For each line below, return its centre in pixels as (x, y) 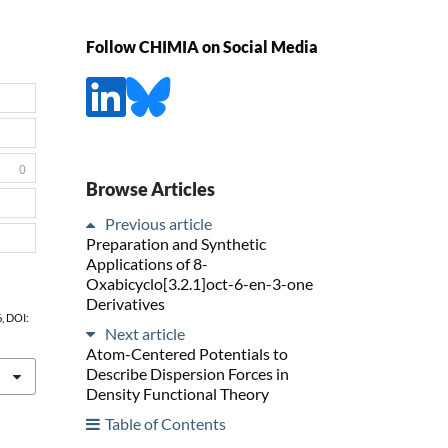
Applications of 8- (147, 263)
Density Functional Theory (177, 393)
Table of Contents (165, 423)
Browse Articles (150, 188)
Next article (145, 333)
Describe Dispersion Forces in (187, 373)
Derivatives (125, 303)
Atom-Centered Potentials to (187, 353)
